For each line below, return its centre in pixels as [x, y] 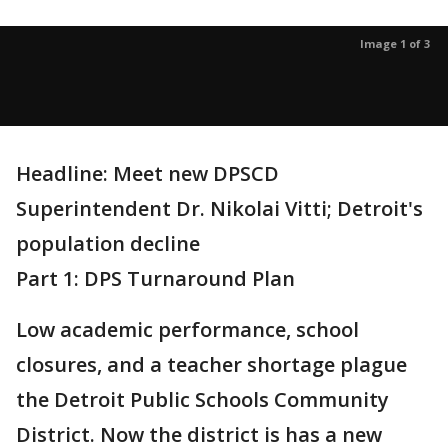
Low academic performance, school [187, 329]
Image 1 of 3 [395, 43]
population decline [108, 243]
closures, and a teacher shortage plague [211, 364]
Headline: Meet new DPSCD [147, 173]
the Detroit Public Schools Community [202, 399]
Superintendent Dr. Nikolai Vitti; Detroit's [219, 208]
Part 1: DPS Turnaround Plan [155, 278]
